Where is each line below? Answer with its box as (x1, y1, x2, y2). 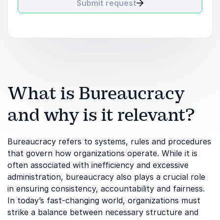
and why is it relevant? (7, 104, 194, 126)
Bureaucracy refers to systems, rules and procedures (7, 137, 211, 146)
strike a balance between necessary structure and (7, 207, 198, 217)
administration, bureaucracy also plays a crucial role (7, 172, 205, 182)
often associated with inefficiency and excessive (7, 160, 189, 170)
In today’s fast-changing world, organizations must (7, 195, 200, 205)
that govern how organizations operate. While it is (7, 148, 197, 158)
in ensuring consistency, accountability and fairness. (7, 184, 205, 193)
